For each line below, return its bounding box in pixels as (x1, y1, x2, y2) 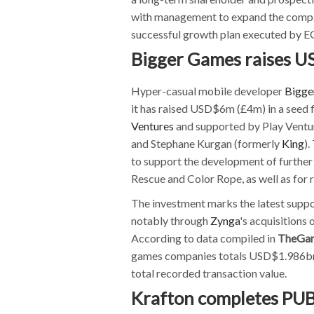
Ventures (131, 118, 174, 132)
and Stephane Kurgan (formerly (131, 136, 282, 150)
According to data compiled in (131, 231, 278, 245)
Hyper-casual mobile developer (131, 83, 285, 97)
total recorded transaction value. (131, 266, 287, 280)
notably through (131, 213, 210, 227)
